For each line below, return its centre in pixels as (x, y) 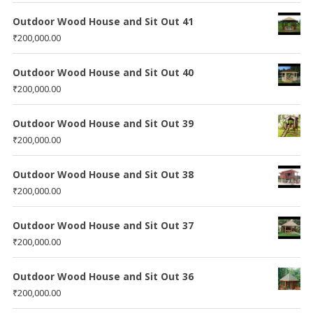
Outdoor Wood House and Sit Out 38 (103, 174)
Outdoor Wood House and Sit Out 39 (103, 123)
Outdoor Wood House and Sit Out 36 (103, 276)
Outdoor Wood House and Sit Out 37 (103, 225)
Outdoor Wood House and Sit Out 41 (103, 21)
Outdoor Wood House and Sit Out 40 (103, 72)
